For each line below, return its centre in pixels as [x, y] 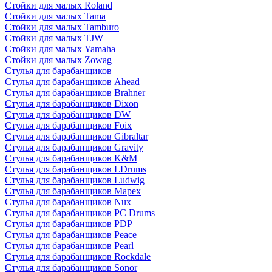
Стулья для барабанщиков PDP [69, 224]
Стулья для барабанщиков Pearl [69, 246]
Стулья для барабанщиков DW [68, 114]
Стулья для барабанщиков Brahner [75, 93]
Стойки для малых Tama [55, 16]
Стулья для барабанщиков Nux [68, 202]
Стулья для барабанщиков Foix [68, 125]
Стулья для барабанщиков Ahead [72, 82]
